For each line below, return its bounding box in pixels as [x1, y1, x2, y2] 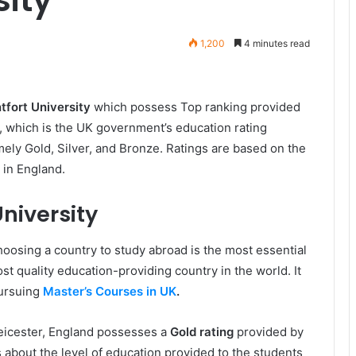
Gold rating [170, 323, 234, 339]
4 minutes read [242, 37, 310, 49]
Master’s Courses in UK [43, 283, 176, 299]
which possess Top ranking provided [91, 99, 300, 114]
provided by [234, 323, 304, 339]
